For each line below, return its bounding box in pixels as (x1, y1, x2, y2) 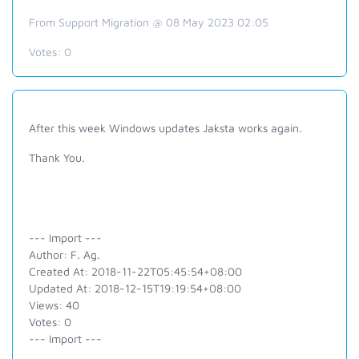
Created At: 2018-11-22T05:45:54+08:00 (29, 264, 242, 278)
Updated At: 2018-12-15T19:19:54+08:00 (29, 281, 241, 295)
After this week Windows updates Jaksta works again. (29, 121, 302, 135)
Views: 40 (29, 298, 79, 312)
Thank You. (29, 151, 85, 164)
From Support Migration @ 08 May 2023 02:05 (29, 15, 268, 29)
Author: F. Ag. (29, 248, 100, 261)
